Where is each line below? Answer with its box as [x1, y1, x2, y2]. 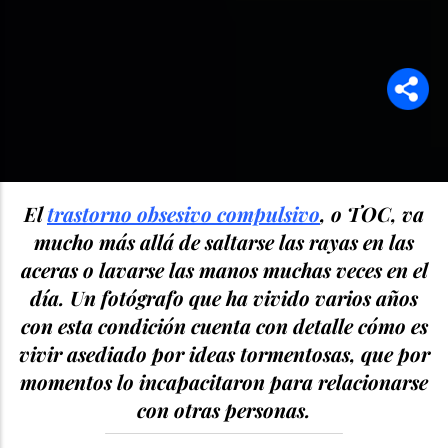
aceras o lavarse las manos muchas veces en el [20, 255, 428, 283]
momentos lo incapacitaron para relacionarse [20, 367, 428, 395]
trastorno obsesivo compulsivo [47, 199, 320, 227]
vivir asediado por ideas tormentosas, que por [18, 339, 430, 367]
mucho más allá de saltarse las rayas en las [34, 227, 414, 255]
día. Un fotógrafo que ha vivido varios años [30, 283, 418, 311]
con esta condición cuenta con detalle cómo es [20, 311, 428, 339]
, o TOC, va [320, 199, 424, 227]
